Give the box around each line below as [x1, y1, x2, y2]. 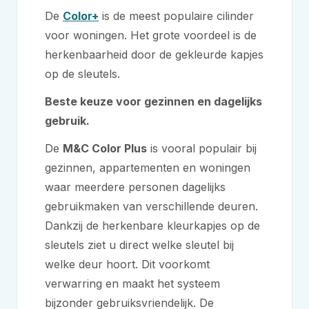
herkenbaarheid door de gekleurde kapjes [45, 48, 263, 61]
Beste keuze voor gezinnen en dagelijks [45, 94, 262, 108]
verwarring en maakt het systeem [45, 277, 220, 290]
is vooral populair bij [147, 141, 257, 155]
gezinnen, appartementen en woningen [45, 161, 250, 175]
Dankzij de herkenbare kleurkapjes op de [45, 219, 260, 232]
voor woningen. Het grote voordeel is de [45, 28, 257, 42]
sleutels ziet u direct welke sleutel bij [45, 238, 234, 252]
